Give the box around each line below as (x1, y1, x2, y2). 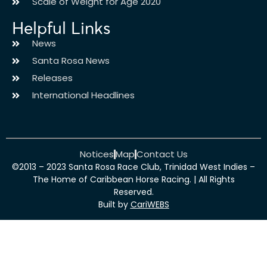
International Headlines (32, 89, 135, 101)
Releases (32, 72, 73, 84)
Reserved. (113, 186, 154, 198)
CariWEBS (130, 198, 169, 210)
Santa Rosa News (32, 54, 110, 67)
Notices (79, 148, 114, 160)
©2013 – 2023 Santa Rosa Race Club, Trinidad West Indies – (12, 161, 255, 173)
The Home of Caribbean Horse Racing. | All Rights (32, 173, 235, 185)
